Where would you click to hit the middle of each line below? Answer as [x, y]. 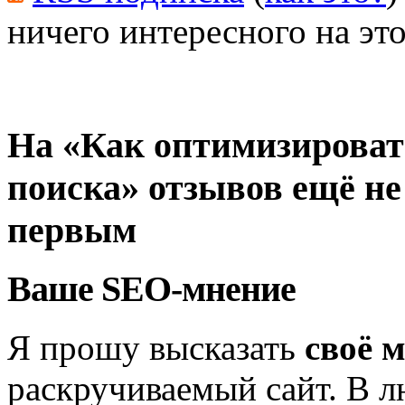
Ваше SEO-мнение [151, 289]
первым [72, 230]
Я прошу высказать [156, 348]
